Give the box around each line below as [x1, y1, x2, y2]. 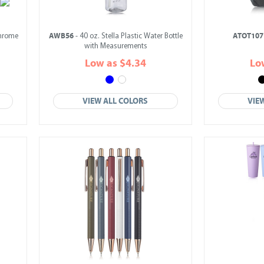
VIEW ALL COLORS [82, 96, 148, 106]
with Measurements [84, 42, 147, 50]
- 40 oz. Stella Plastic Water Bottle [73, 32, 183, 40]
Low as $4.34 [85, 57, 146, 70]
